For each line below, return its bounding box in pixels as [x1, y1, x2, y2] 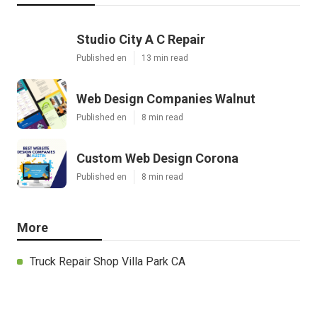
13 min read [142, 52, 188, 63]
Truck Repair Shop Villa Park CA [30, 254, 185, 268]
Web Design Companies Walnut [76, 91, 255, 106]
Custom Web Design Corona [76, 150, 238, 166]
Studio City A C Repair [76, 31, 205, 47]
